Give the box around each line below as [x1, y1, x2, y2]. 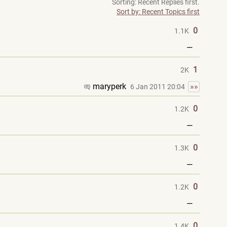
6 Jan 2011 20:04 [130, 83, 188, 91]
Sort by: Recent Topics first [117, 8, 200, 16]
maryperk [91, 82, 130, 91]
